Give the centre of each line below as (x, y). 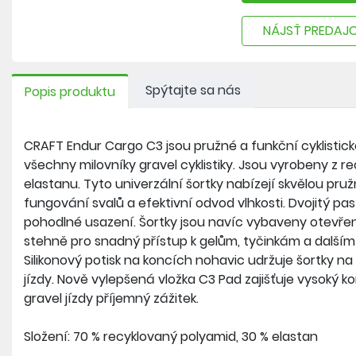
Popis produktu (70, 92)
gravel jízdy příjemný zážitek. (111, 298)
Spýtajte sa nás (193, 90)
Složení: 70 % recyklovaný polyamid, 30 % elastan (171, 337)
